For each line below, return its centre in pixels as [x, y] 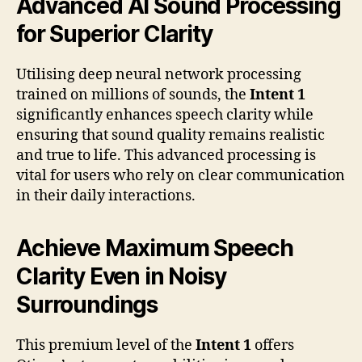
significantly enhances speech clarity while [165, 115]
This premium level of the [106, 345]
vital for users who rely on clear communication [181, 175]
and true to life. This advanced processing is [166, 155]
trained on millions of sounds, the [133, 95]
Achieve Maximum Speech [155, 248]
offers [273, 345]
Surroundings [87, 304]
